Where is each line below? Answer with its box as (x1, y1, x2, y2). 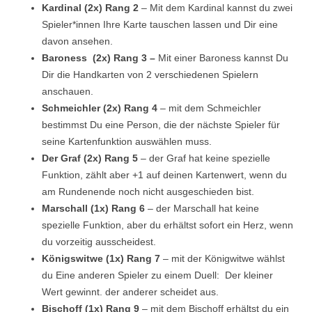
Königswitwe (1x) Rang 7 (42, 253, 163, 265)
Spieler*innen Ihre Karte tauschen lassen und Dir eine (42, 19, 278, 31)
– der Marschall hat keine (148, 203, 259, 214)
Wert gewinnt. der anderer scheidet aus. (42, 286, 219, 298)
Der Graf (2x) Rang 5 (42, 153, 141, 164)
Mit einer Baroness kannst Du (155, 52, 288, 64)
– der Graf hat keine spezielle (141, 153, 270, 164)
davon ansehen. (42, 36, 113, 47)
